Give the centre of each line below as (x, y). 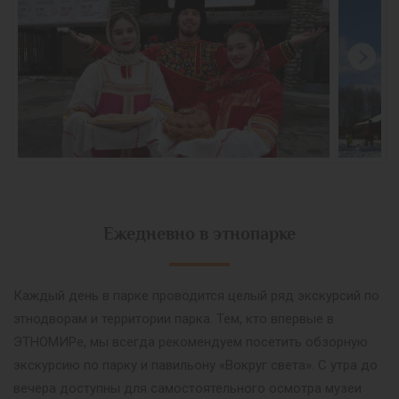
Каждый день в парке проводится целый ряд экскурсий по (196, 295)
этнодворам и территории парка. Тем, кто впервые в (174, 318)
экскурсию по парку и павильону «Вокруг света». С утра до (195, 365)
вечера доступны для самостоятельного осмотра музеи (187, 388)
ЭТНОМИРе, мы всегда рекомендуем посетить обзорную (191, 342)
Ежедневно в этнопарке (199, 233)
